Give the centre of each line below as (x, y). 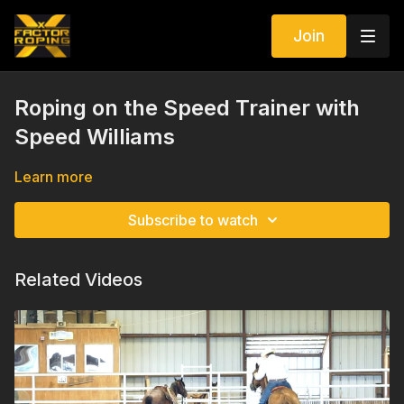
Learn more (54, 177)
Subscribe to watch (193, 220)
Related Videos (78, 280)
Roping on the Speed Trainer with (187, 108)
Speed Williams (95, 137)
